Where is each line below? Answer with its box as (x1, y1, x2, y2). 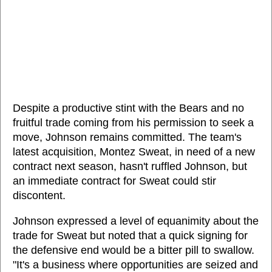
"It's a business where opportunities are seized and (13, 259, 258, 271)
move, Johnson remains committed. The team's (13, 131, 242, 143)
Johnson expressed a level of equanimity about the (13, 215, 259, 227)
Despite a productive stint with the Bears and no (13, 102, 244, 114)
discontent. (13, 189, 66, 202)
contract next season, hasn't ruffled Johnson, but (13, 160, 247, 172)
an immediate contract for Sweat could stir (13, 175, 216, 187)
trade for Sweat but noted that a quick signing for (13, 229, 248, 242)
